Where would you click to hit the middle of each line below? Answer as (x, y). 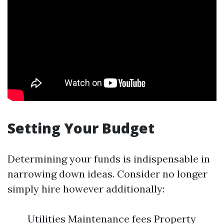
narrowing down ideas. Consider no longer (107, 174)
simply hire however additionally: (86, 189)
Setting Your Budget (81, 128)
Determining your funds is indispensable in (109, 159)
